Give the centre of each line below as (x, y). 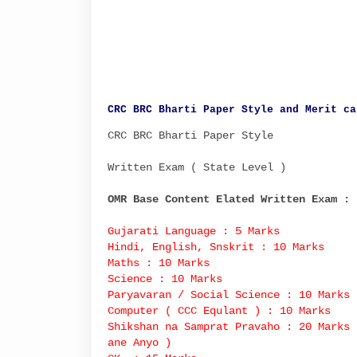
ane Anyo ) (139, 343)
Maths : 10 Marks (158, 263)
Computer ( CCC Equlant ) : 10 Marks (219, 311)
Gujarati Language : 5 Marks (193, 231)
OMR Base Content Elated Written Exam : (228, 199)
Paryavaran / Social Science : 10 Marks (228, 295)
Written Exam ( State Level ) (196, 167)
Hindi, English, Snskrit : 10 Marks (216, 247)
